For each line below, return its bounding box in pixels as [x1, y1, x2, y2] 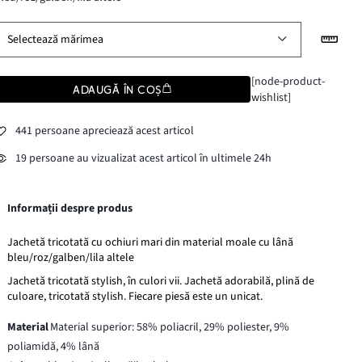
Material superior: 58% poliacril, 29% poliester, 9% [50, 318, 290, 335]
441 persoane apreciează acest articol [15, 123, 195, 140]
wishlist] [250, 89, 291, 106]
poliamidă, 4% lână [7, 338, 100, 355]
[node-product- [250, 73, 325, 90]
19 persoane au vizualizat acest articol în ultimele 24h [15, 150, 272, 167]
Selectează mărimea [7, 31, 104, 48]
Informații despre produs [7, 200, 133, 217]
